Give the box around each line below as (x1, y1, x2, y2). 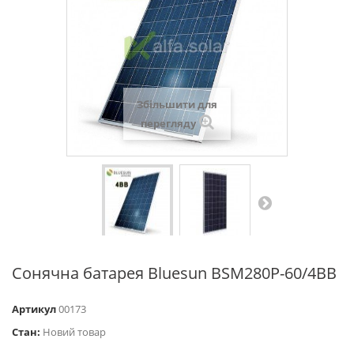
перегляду (140, 116, 196, 130)
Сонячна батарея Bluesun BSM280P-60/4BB (12, 262, 337, 284)
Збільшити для (137, 97, 217, 111)
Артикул (12, 302, 56, 316)
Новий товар (43, 325, 106, 339)
